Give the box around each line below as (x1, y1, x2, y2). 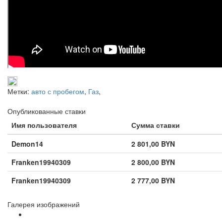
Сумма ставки (131, 119, 180, 130)
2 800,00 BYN (131, 157, 175, 167)
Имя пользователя (11, 119, 77, 130)
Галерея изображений (7, 199, 80, 209)
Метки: (7, 86, 31, 96)
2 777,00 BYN (131, 175, 175, 185)
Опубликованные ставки (7, 106, 86, 116)
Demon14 (11, 138, 43, 149)
